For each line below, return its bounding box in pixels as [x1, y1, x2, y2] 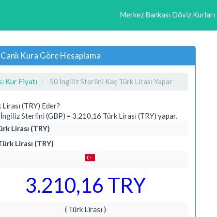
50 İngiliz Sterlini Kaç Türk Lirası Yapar [49, 77, 172, 86]
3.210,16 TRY [25, 172, 146, 197]
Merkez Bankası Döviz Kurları [120, 10, 215, 19]
